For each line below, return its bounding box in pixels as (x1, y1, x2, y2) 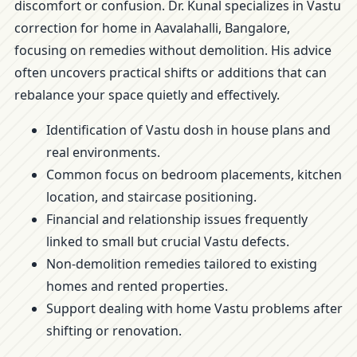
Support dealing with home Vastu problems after (46, 300, 343, 317)
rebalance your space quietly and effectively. (14, 86, 280, 104)
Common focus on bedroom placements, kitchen (46, 166, 342, 183)
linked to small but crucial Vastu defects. (46, 233, 289, 250)
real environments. (46, 143, 160, 161)
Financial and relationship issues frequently (46, 210, 308, 228)
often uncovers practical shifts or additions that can (14, 64, 327, 81)
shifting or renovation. (46, 322, 182, 339)
